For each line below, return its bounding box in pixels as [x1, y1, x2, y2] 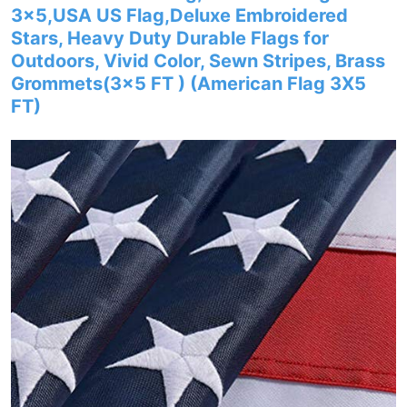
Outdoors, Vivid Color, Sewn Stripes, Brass [11, 50, 385, 72]
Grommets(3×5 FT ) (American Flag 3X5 [11, 73, 366, 94]
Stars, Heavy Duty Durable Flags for [11, 27, 329, 49]
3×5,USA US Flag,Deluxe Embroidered [11, 5, 348, 26]
